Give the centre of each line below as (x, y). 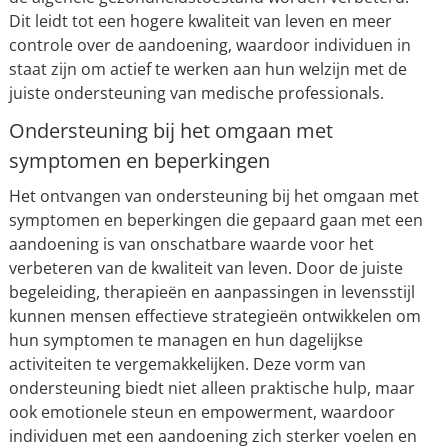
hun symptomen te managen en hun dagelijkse (185, 340)
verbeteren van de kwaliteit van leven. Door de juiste (205, 268)
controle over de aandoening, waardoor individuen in (209, 45)
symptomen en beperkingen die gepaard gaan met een (215, 220)
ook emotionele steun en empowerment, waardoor (201, 412)
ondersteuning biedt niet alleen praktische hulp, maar (211, 388)
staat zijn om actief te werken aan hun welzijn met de (207, 69)
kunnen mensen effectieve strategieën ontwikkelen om (214, 316)
